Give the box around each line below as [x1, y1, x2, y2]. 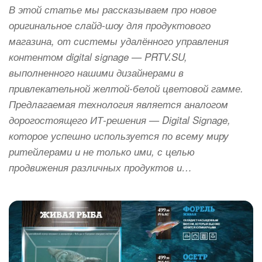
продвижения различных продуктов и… [9, 160, 192, 175]
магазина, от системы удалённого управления [9, 34, 229, 49]
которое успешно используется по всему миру [9, 129, 229, 143]
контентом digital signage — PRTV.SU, [9, 50, 187, 64]
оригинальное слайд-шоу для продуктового [9, 18, 211, 33]
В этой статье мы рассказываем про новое [9, 2, 216, 17]
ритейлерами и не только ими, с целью [9, 144, 195, 159]
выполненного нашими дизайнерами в [9, 65, 184, 80]
